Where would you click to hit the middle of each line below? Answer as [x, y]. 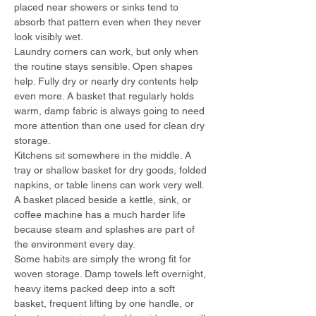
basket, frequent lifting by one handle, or [105, 303]
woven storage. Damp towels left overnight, [111, 274]
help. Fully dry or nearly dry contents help [108, 81]
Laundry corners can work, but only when [108, 51]
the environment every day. [75, 244]
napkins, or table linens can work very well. [110, 185]
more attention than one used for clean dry [111, 126]
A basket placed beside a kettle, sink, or [104, 200]
